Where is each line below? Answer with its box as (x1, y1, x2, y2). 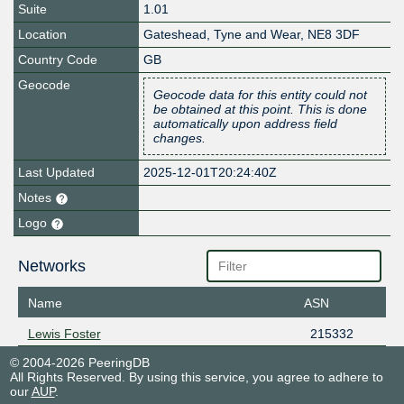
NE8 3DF (308, 27, 361, 42)
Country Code (18, 52, 97, 68)
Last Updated (18, 165, 95, 180)
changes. (153, 131, 207, 146)
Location (18, 27, 67, 42)
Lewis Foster (27, 326, 101, 341)
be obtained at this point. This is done (153, 102, 368, 117)
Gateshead (143, 27, 207, 42)
